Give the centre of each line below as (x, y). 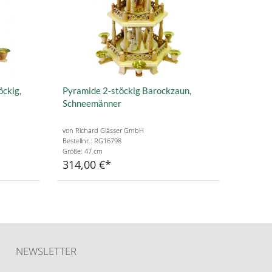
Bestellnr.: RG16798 (92, 141)
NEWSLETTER (46, 251)
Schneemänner (92, 103)
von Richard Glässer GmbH (103, 131)
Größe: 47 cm (82, 151)
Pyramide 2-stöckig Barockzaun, (127, 90)
